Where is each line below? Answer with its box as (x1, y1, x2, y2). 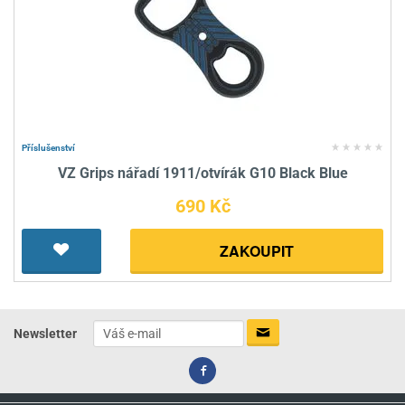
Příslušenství (22, 143, 75, 154)
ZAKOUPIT (220, 240, 294, 262)
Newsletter (14, 325, 77, 341)
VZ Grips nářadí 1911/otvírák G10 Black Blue (57, 165, 348, 183)
